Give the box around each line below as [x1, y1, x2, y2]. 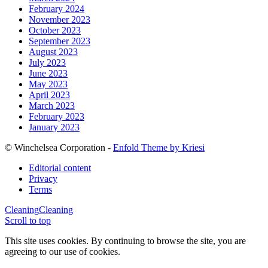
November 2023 [29, 14, 90, 25]
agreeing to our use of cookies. [5, 246, 120, 257]
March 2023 [29, 100, 75, 111]
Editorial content [29, 162, 91, 173]
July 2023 [29, 57, 66, 68]
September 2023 [29, 35, 90, 46]
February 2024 [29, 3, 84, 14]
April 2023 [29, 89, 70, 100]
